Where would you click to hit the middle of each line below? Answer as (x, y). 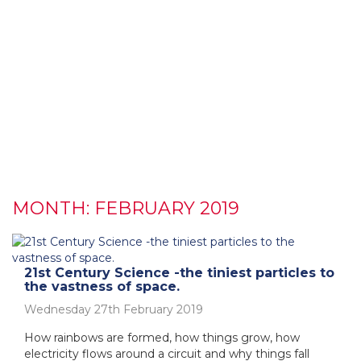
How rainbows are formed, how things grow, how (162, 337)
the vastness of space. (102, 286)
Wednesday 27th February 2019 (114, 309)
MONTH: (53, 208)
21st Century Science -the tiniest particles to (179, 272)
